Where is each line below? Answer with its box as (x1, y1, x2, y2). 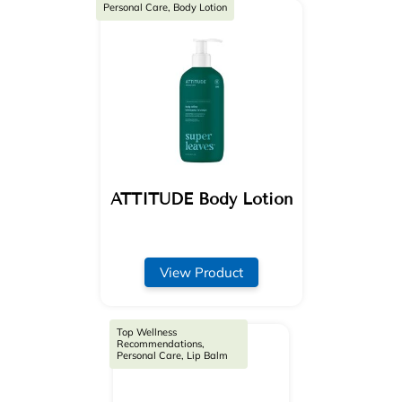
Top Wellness (116, 326, 177, 339)
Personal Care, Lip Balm (116, 349, 228, 363)
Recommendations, (116, 337, 205, 351)
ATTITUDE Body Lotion (109, 188, 293, 209)
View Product (159, 263, 243, 281)
